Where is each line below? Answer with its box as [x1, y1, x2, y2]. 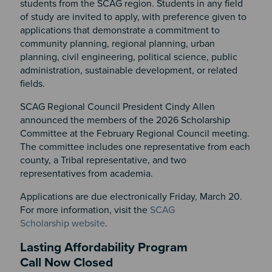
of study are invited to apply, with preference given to [19, 10, 246, 23]
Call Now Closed [19, 254, 116, 270]
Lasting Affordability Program [19, 239, 188, 255]
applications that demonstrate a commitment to [19, 24, 220, 36]
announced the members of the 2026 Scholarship [19, 114, 230, 126]
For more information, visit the [19, 203, 150, 216]
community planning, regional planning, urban [19, 37, 215, 50]
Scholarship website [19, 217, 105, 229]
